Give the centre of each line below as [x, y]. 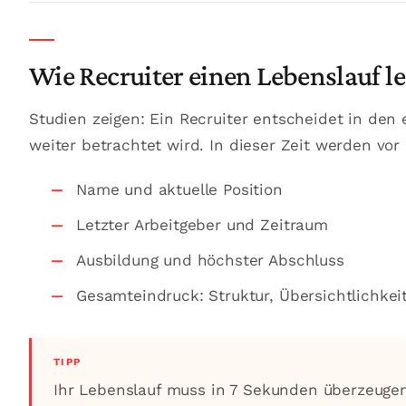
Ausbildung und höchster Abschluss [210, 260]
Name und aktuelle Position [179, 189]
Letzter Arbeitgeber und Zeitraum [202, 225]
